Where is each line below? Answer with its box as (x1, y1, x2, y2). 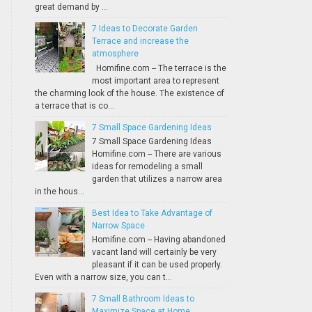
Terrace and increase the (91, 36, 189, 47)
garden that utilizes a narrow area (91, 173, 222, 184)
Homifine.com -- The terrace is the (91, 63, 226, 73)
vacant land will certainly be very (91, 247, 217, 258)
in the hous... (34, 186, 84, 196)
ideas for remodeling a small (91, 161, 203, 171)
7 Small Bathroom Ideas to (91, 294, 194, 304)
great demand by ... (34, 2, 108, 13)
